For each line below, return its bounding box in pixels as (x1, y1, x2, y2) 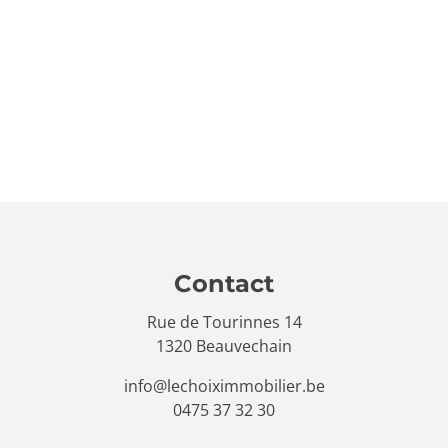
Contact (174, 266, 274, 299)
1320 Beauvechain (156, 335, 292, 358)
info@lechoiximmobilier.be (123, 375, 325, 398)
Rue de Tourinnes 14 (146, 311, 302, 334)
